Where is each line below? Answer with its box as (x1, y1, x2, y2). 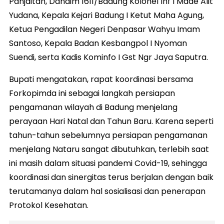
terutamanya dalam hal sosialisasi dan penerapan (9, 185, 205, 197)
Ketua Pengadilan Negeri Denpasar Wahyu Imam (9, 23, 200, 35)
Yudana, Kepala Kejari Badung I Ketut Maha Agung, (9, 9, 204, 21)
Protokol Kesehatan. (9, 199, 88, 211)
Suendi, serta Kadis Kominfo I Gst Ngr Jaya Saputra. (9, 51, 208, 63)
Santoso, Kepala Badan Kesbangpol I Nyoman (9, 37, 187, 49)
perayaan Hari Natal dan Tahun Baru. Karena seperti (9, 115, 213, 127)
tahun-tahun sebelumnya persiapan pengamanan (9, 129, 207, 141)
